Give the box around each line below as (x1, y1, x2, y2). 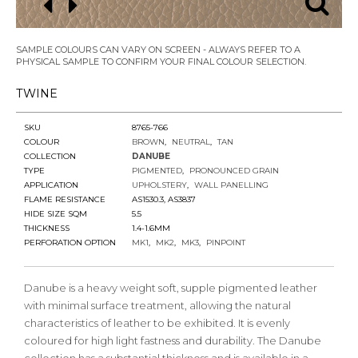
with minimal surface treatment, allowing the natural (24, 299, 291, 312)
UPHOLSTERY (132, 180, 187, 190)
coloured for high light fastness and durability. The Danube (24, 334, 321, 347)
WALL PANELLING (194, 180, 268, 190)
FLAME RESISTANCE (24, 194, 105, 205)
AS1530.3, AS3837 (132, 194, 196, 205)
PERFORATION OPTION (24, 237, 116, 248)
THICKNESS (24, 223, 70, 233)
